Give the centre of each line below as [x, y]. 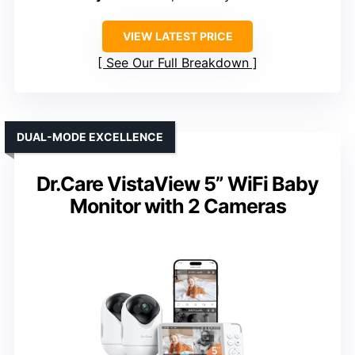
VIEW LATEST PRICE [177, 36]
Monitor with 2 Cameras [177, 206]
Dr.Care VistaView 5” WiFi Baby [177, 184]
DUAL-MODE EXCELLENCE [90, 137]
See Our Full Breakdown [177, 63]
